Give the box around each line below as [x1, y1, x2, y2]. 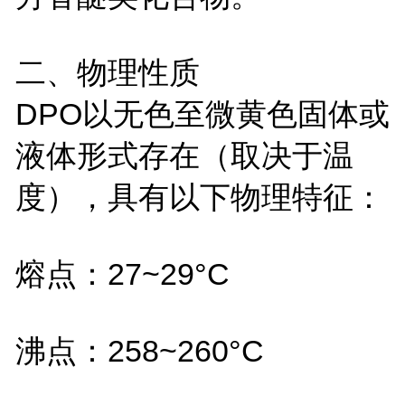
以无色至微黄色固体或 [81, 96, 390, 131]
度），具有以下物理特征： [14, 179, 384, 214]
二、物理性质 [14, 54, 200, 89]
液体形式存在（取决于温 [14, 137, 353, 173]
